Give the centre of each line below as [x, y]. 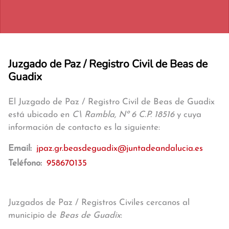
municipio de [34, 215]
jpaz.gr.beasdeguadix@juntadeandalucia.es [120, 148]
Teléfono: [26, 163]
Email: [21, 148]
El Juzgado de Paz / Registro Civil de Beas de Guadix [111, 102]
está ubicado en [40, 115]
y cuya [188, 115]
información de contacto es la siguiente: [84, 128]
